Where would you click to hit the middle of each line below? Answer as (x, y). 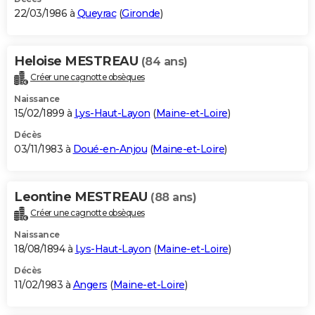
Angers (90, 284)
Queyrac (96, 13)
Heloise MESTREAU (78, 61)
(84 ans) (164, 61)
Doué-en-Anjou (110, 149)
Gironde (141, 13)
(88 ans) (173, 197)
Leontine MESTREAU (82, 197)
